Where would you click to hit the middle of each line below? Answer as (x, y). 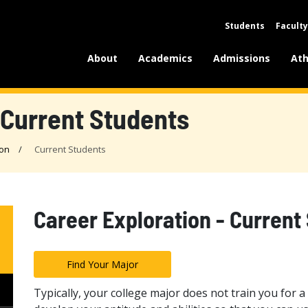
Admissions (242, 58)
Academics (166, 58)
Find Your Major (102, 264)
